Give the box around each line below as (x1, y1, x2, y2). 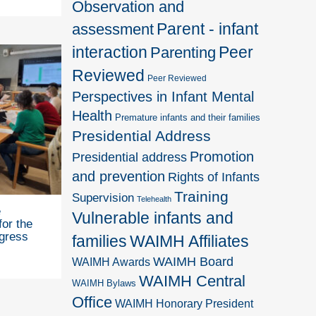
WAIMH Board (153, 254, 234, 269)
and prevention (72, 168, 166, 184)
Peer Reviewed (147, 73, 207, 83)
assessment (72, 20, 154, 38)
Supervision (72, 190, 135, 205)
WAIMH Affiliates (130, 231, 250, 250)
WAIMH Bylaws (72, 277, 137, 288)
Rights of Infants (168, 169, 260, 184)
